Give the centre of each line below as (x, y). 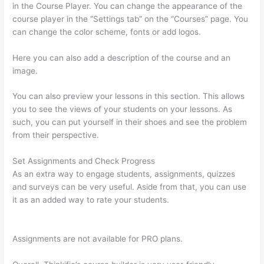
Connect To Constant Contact (70, 213)
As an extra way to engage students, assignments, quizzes (124, 174)
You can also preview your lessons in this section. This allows (129, 96)
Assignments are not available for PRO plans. (98, 239)
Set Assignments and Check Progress (84, 161)
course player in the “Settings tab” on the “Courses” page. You (131, 19)
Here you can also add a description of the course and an (122, 57)
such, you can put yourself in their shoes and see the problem (130, 122)
